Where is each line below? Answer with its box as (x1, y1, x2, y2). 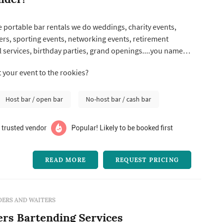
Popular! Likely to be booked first (71, 123, 173, 132)
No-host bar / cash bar (86, 95, 152, 104)
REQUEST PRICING (115, 156, 179, 164)
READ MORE (45, 156, 86, 164)
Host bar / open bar (5, 95, 63, 104)
